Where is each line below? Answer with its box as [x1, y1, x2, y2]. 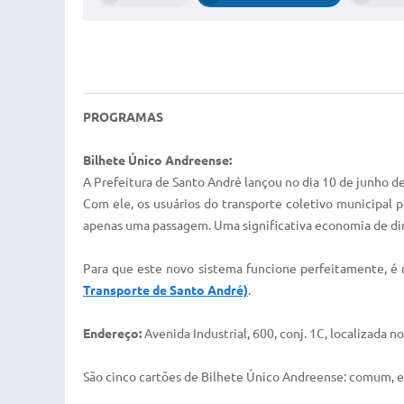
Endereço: [83, 326, 142, 341]
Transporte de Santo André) [83, 283, 248, 298]
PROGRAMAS [83, 110, 163, 124]
